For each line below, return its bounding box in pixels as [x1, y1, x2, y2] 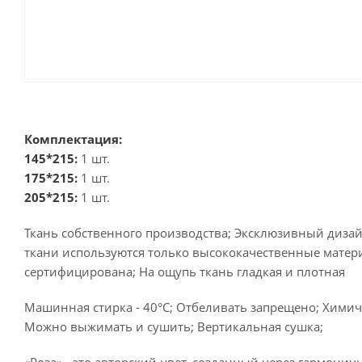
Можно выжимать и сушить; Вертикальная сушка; [24, 318, 323, 335]
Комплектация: [24, 131, 122, 147]
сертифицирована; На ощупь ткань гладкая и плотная [24, 263, 345, 280]
